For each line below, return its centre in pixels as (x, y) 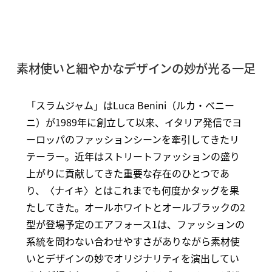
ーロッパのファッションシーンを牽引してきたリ (132, 139)
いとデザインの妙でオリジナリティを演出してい (132, 258)
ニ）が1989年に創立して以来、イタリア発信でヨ (134, 122)
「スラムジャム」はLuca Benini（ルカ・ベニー (130, 105)
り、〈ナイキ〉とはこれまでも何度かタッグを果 (132, 190)
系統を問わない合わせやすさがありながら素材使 (133, 241)
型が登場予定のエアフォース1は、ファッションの (135, 224)
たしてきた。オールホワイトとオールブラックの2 (135, 207)
